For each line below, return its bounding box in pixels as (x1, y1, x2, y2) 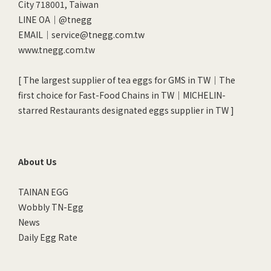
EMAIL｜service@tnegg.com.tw (18, 28, 145, 41)
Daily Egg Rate (18, 231, 77, 243)
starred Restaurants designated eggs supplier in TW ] (18, 104, 234, 116)
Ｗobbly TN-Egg (18, 201, 83, 213)
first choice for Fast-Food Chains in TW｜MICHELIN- (18, 89, 226, 101)
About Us (18, 155, 57, 168)
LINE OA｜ (18, 13, 59, 25)
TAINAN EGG (18, 186, 68, 198)
